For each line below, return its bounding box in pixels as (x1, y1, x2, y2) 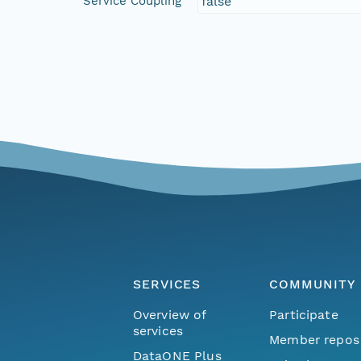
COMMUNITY (269, 276, 355, 293)
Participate (269, 306, 338, 322)
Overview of (132, 306, 206, 322)
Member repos (269, 331, 359, 347)
